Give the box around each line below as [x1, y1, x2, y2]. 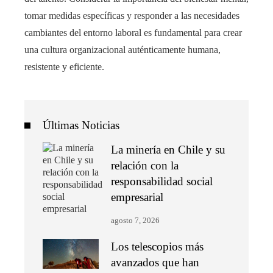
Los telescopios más [111, 240, 204, 253]
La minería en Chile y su [111, 143, 226, 157]
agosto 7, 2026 [111, 216, 160, 225]
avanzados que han [111, 256, 200, 269]
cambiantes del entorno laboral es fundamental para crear [24, 27, 242, 38]
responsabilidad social [111, 175, 213, 188]
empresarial [111, 191, 164, 204]
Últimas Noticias [43, 119, 119, 132]
